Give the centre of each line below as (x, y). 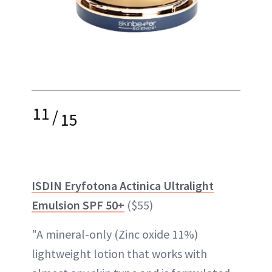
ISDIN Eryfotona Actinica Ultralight (123, 185)
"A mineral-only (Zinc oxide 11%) (115, 234)
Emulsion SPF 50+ (78, 205)
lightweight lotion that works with (119, 253)
